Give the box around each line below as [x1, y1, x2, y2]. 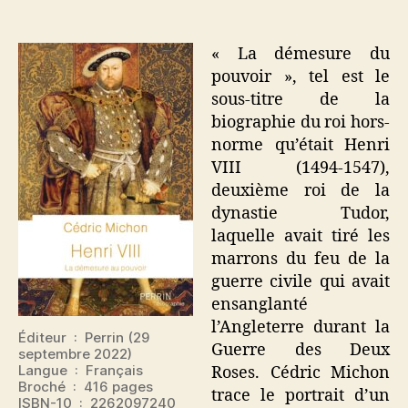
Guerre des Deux [211, 339, 390, 361]
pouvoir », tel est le [211, 66, 390, 87]
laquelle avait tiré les [211, 225, 390, 247]
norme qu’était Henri [211, 134, 390, 156]
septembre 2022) [18, 344, 132, 362]
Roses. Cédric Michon [211, 362, 390, 383]
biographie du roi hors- [211, 111, 390, 133]
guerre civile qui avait [211, 270, 390, 292]
